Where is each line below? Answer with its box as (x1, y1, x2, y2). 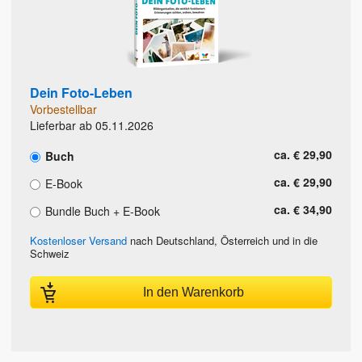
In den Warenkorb (142, 285, 244, 300)
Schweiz (30, 246, 69, 262)
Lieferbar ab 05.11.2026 (30, 117, 154, 134)
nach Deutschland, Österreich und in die (127, 233, 318, 249)
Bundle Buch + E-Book (42, 203, 160, 220)
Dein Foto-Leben (30, 83, 133, 103)
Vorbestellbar (30, 101, 97, 118)
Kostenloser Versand (30, 233, 127, 249)
